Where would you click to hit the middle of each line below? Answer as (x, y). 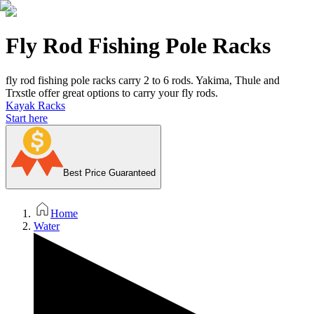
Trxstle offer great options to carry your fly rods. (112, 93)
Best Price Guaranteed (109, 172)
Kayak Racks (35, 105)
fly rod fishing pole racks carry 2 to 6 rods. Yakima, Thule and (143, 80)
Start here (27, 118)
